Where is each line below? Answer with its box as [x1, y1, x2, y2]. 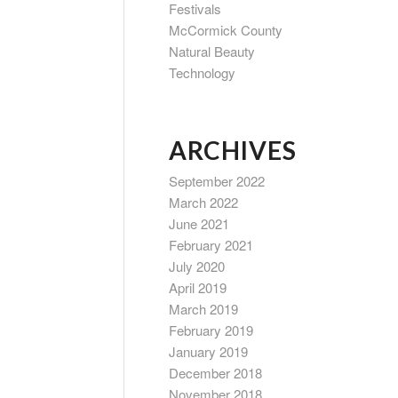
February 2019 [169, 321, 253, 339]
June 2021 [169, 214, 229, 233]
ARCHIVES [169, 135, 297, 165]
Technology [169, 63, 235, 82]
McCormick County [169, 20, 283, 39]
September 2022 [169, 171, 265, 190]
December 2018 [169, 363, 262, 382]
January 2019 [169, 342, 248, 361]
